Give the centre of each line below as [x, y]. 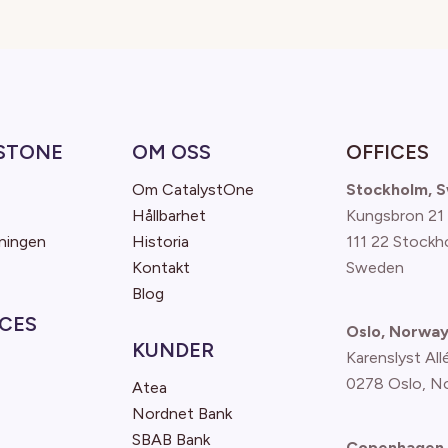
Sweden [375, 267]
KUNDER [173, 350]
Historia [160, 241]
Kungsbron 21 [395, 215]
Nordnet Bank [182, 413]
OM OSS [171, 152]
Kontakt [161, 267]
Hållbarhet [169, 215]
